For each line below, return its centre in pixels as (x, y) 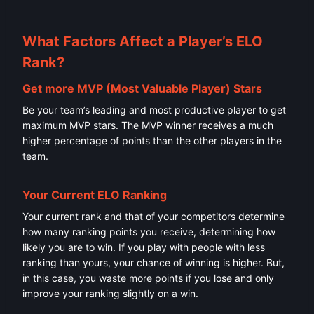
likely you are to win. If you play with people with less (144, 247)
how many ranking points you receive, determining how (149, 232)
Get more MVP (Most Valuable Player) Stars (142, 89)
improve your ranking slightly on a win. (110, 294)
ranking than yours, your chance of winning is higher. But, (153, 263)
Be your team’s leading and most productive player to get (154, 110)
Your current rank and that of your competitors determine (153, 217)
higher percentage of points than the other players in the (152, 141)
